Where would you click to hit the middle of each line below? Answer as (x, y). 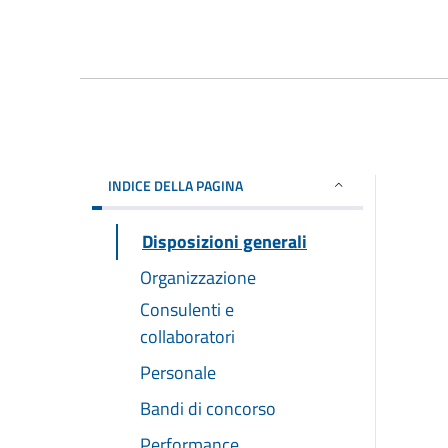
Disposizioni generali (224, 241)
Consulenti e (187, 309)
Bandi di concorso (208, 408)
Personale (178, 372)
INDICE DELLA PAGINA (175, 185)
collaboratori (187, 336)
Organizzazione (198, 277)
